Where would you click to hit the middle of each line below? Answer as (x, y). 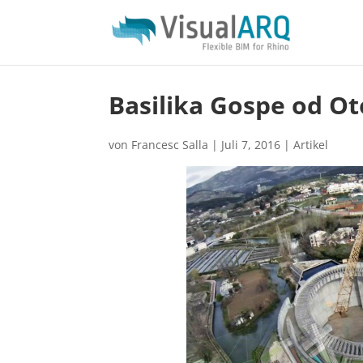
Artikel (311, 145)
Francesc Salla (170, 145)
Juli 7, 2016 (251, 145)
